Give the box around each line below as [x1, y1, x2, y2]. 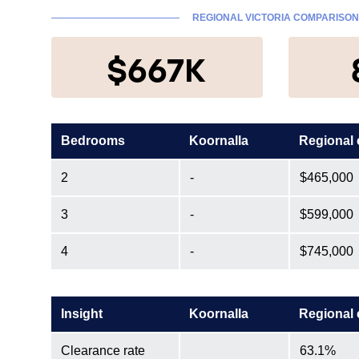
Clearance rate [61, 344, 145, 357]
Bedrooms [61, 134, 125, 147]
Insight [61, 307, 103, 321]
